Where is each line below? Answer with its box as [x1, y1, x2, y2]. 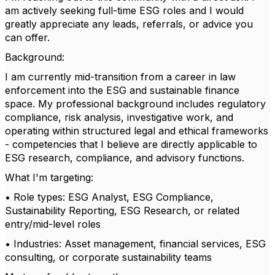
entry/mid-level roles [5, 218, 101, 230]
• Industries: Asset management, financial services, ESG [5, 238, 266, 250]
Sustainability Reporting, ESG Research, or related [5, 204, 239, 217]
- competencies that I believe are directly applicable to [5, 138, 257, 150]
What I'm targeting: [5, 171, 93, 184]
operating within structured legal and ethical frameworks [5, 125, 268, 137]
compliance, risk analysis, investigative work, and [5, 111, 233, 123]
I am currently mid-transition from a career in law [5, 71, 236, 83]
